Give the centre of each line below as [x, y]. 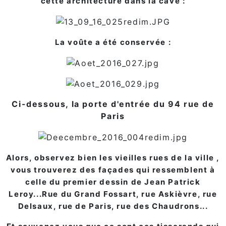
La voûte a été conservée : [113, 42]
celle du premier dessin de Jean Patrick [113, 182]
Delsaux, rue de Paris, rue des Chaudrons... [113, 206]
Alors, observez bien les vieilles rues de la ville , [113, 157]
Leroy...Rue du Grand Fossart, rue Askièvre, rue [113, 194]
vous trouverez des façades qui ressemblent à [113, 169]
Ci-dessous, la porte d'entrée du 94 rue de [113, 104]
